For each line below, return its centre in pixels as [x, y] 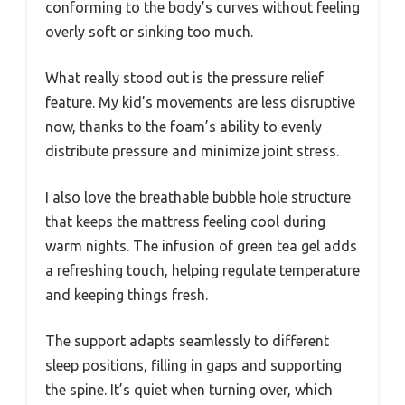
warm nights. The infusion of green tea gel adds [201, 245]
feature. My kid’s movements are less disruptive [200, 102]
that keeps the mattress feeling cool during [185, 221]
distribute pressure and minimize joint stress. [192, 151]
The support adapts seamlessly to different [187, 340]
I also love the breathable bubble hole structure [198, 197]
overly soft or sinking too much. [149, 31]
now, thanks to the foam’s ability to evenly [184, 126]
